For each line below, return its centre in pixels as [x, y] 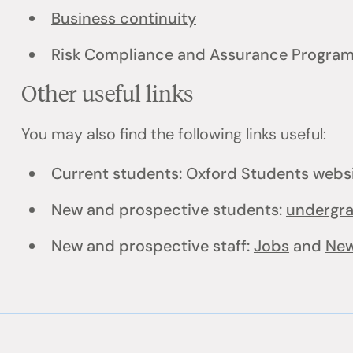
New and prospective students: [168, 210]
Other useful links [113, 92]
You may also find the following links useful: [178, 134]
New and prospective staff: [152, 246]
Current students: [118, 174]
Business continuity [123, 19]
